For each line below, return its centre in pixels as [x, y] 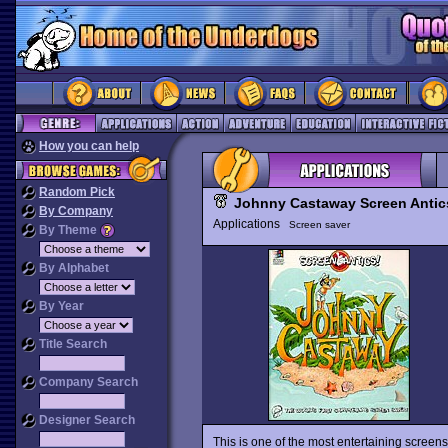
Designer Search [85, 420]
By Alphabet [72, 268]
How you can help [89, 146]
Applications [250, 224]
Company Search [87, 382]
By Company [76, 211]
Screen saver [319, 224]
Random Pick [77, 192]
